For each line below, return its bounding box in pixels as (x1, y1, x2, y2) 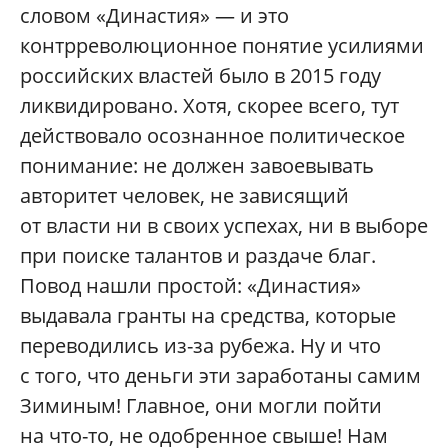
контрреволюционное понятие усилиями (20, 32, 424, 60)
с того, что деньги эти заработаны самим (20, 362, 421, 390)
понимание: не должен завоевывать (20, 152, 374, 180)
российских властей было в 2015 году (20, 62, 381, 90)
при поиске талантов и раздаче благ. (20, 242, 376, 270)
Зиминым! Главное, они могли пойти (20, 392, 382, 420)
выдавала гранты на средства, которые (20, 302, 396, 330)
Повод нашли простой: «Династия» (20, 272, 361, 300)
